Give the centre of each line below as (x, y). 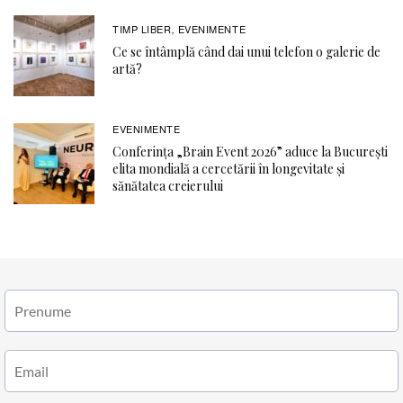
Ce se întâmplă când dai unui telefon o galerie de (246, 52)
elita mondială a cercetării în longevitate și (228, 168)
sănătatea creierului (168, 185)
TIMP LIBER (142, 29)
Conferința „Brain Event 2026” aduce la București (250, 151)
